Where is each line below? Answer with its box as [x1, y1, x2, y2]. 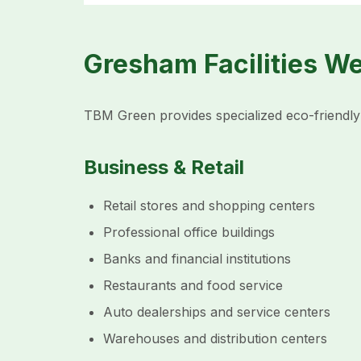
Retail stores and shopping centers [103, 197, 315, 214]
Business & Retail [84, 156, 244, 179]
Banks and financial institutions [103, 251, 291, 267]
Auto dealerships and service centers [103, 304, 330, 320]
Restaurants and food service [103, 277, 283, 293]
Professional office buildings [103, 224, 275, 240]
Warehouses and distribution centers [103, 330, 327, 346]
